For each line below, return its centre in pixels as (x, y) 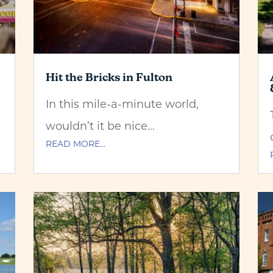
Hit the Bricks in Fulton (109, 77)
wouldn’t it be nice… (100, 125)
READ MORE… (75, 143)
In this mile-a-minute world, (122, 103)
